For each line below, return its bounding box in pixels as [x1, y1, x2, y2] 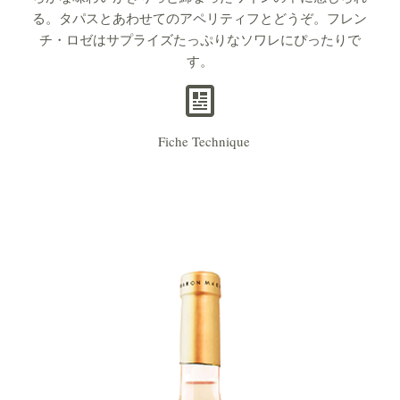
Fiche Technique [149, 132, 250, 150]
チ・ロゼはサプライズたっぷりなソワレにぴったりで [38, 29, 361, 48]
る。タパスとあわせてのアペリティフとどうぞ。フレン [32, 8, 368, 27]
